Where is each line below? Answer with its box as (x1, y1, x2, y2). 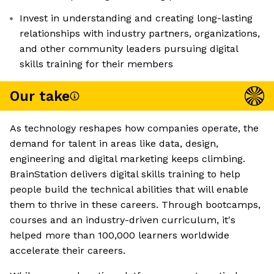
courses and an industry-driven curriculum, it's (10, 214, 235, 226)
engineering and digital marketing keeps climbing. (10, 153, 245, 165)
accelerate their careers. (10, 245, 125, 257)
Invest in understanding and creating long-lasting (20, 12, 253, 24)
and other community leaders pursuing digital (20, 43, 239, 55)
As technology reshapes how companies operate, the (10, 122, 259, 135)
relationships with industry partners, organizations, (20, 28, 260, 40)
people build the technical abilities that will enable (10, 183, 248, 196)
